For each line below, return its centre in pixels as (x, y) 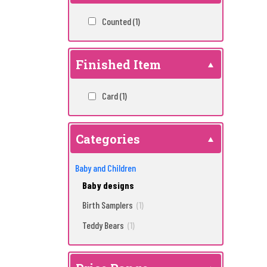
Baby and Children (106, 168)
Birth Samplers (108, 205)
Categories (108, 139)
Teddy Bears (104, 225)
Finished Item (118, 64)
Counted (117, 21)
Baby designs (108, 185)
